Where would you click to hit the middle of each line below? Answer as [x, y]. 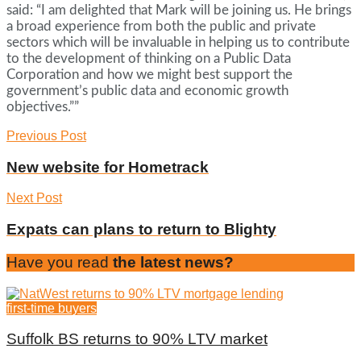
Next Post [34, 198]
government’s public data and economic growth [147, 90]
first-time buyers [52, 308]
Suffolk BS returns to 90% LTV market [137, 339]
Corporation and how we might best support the [149, 74]
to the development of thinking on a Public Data [149, 58]
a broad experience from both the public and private [161, 26]
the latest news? [171, 262]
